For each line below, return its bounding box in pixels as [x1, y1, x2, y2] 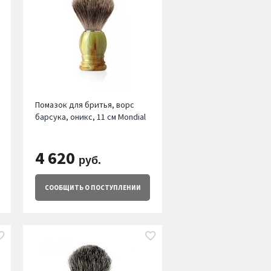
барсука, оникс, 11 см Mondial [34, 111, 146, 123]
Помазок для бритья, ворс [34, 99, 134, 111]
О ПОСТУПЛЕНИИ [83, 183, 141, 192]
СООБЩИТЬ [44, 183, 83, 192]
